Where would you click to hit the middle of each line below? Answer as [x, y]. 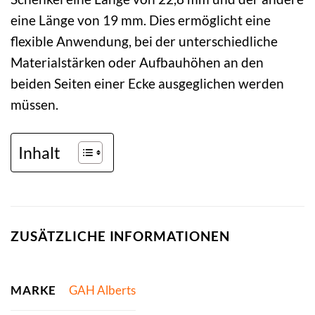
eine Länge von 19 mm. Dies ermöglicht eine [141, 20]
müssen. [34, 105]
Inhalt [39, 152]
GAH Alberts [102, 290]
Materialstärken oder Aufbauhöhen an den [137, 63]
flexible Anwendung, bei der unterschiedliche [144, 41]
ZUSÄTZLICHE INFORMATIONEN [120, 236]
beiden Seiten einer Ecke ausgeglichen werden [147, 84]
